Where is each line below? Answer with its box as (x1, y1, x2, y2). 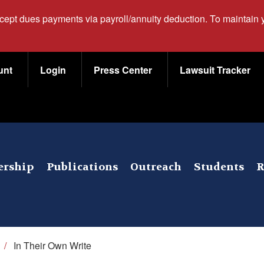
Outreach (130, 160, 181, 174)
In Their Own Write (14, 239, 91, 252)
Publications (46, 160, 118, 174)
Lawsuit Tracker (180, 63, 250, 77)
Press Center (94, 63, 152, 77)
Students (193, 160, 244, 174)
